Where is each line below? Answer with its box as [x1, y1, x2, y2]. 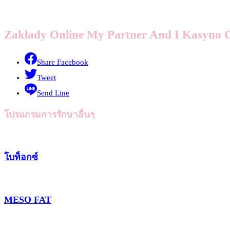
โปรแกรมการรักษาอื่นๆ [4, 109, 94, 120]
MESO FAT [4, 195, 51, 205]
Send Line [37, 89, 69, 98]
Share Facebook [37, 58, 88, 67]
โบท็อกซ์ [4, 152, 38, 163]
